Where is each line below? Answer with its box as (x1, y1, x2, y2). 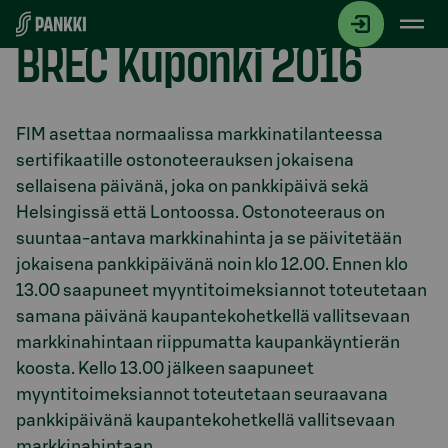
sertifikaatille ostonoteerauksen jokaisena (16, 151, 354, 169)
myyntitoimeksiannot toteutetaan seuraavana (16, 385, 388, 403)
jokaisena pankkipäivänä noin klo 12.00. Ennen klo (16, 255, 408, 273)
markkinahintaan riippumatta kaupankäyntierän (16, 333, 400, 351)
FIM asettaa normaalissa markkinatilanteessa (16, 125, 383, 143)
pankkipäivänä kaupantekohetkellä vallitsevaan (16, 411, 395, 429)
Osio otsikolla (32, 123, 139, 141)
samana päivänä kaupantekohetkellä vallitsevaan (16, 307, 410, 325)
